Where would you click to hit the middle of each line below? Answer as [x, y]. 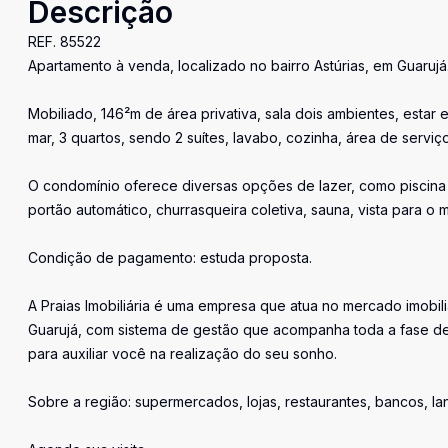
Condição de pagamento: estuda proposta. [170, 257]
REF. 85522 [64, 41]
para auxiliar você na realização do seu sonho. [182, 353]
